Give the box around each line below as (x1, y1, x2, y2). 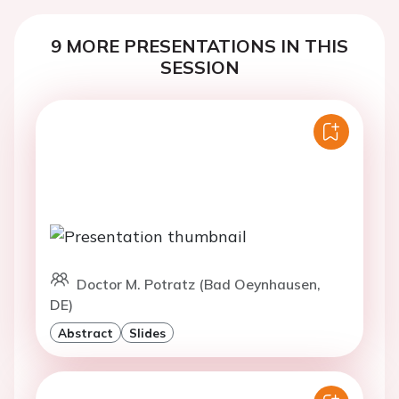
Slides (129, 325, 166, 341)
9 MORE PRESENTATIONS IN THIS (51, 35, 348, 57)
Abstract (58, 325, 113, 341)
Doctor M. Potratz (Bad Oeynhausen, (77, 275, 321, 294)
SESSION (159, 56, 240, 78)
